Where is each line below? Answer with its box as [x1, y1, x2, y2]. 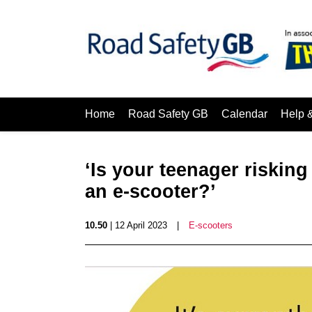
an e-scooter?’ [85, 181, 216, 202]
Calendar [221, 108, 267, 120]
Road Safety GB [128, 108, 208, 120]
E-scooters [189, 220, 233, 231]
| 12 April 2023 [107, 220, 167, 231]
